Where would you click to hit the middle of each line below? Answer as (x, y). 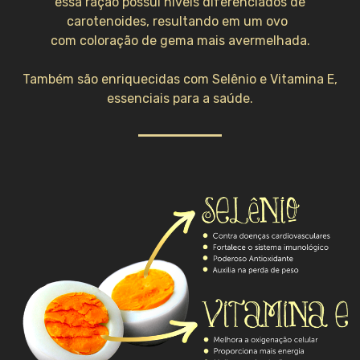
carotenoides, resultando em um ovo (180, 21)
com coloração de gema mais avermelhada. (180, 40)
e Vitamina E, (299, 79)
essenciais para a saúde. (180, 98)
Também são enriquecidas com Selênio (141, 79)
